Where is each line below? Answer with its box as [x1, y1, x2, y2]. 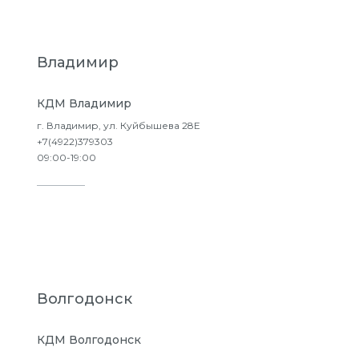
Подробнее [75, 200, 155, 216]
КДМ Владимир [37, 96, 131, 111]
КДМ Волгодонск [37, 333, 141, 347]
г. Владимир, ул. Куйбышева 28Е [37, 119, 200, 131]
